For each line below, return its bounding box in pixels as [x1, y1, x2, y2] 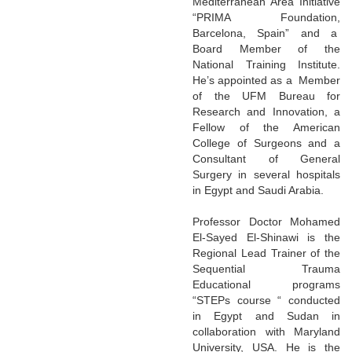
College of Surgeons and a [192, 136, 340, 149]
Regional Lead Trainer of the [192, 246, 340, 259]
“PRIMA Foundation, [192, 10, 340, 24]
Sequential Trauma [192, 262, 340, 275]
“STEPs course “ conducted [192, 293, 340, 306]
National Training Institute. [192, 57, 340, 71]
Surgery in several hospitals [192, 167, 340, 181]
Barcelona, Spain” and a [192, 26, 340, 39]
